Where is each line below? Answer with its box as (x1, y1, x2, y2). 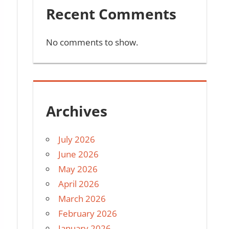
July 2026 (58, 133, 96, 145)
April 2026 (58, 177, 100, 190)
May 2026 (58, 163, 98, 175)
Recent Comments (46, 4, 177, 24)
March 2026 (58, 192, 106, 204)
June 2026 (58, 148, 99, 160)
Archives (46, 101, 108, 121)
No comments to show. (46, 36, 139, 49)
